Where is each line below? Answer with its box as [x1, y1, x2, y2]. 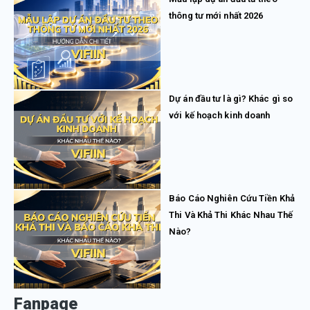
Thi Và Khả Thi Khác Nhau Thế [169, 209, 293, 220]
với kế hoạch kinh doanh [169, 109, 271, 120]
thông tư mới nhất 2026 [169, 10, 264, 21]
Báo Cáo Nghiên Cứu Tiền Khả [169, 192, 295, 203]
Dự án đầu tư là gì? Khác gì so [169, 93, 293, 104]
